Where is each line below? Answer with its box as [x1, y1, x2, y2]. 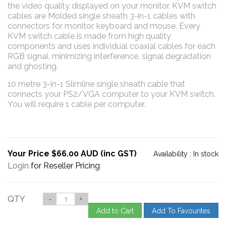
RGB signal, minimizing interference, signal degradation [8, 51, 211, 61]
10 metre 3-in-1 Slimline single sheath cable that [8, 79, 185, 89]
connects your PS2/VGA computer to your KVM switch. [8, 89, 215, 99]
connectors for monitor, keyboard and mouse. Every [8, 21, 200, 31]
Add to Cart [96, 206, 134, 215]
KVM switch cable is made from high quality [8, 31, 171, 41]
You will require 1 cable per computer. [8, 99, 145, 109]
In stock [193, 149, 218, 158]
